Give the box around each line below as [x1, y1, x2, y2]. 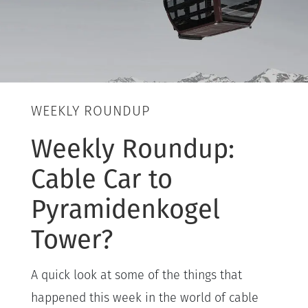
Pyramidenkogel [31, 192, 220, 225]
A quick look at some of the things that [31, 269, 242, 283]
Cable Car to [31, 162, 173, 195]
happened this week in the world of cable [31, 291, 258, 305]
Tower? [31, 223, 113, 255]
